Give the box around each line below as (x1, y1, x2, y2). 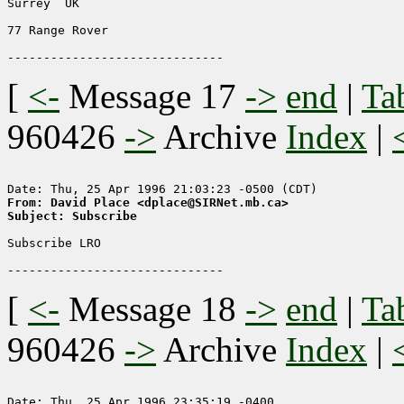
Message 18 (69, 289, 236, 329)
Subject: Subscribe (7, 209, 137, 224)
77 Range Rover (7, 23, 108, 38)
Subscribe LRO (7, 236, 101, 251)
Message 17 (69, 77, 236, 116)
